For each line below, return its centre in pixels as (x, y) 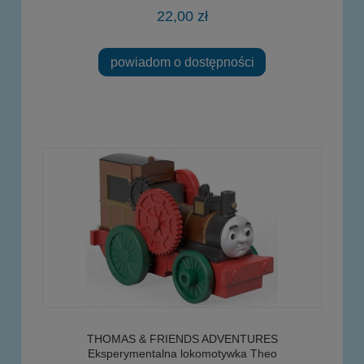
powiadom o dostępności (182, 62)
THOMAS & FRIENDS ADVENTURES (182, 339)
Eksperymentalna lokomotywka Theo (182, 354)
